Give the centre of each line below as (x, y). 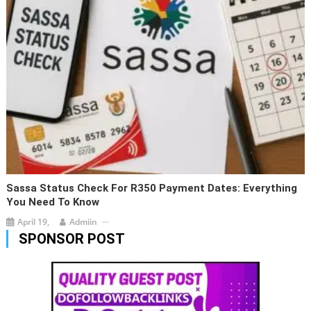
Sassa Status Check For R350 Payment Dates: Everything (152, 188)
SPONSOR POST (72, 239)
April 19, (34, 222)
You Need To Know (53, 202)
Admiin (84, 222)
